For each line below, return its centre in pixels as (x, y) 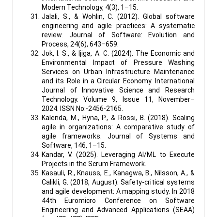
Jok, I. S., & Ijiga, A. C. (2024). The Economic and (118, 53)
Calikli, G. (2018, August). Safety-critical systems (118, 182)
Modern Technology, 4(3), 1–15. (90, 7)
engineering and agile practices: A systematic (118, 25)
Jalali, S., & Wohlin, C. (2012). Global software (118, 16)
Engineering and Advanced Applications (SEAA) (118, 209)
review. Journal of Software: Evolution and (118, 35)
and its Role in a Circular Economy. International (118, 81)
